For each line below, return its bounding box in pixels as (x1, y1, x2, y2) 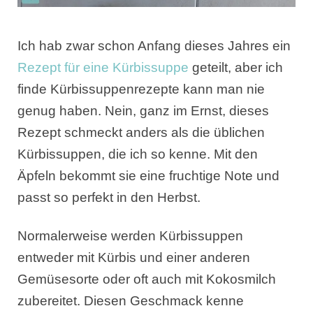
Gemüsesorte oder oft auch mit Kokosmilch (17, 271, 276, 286)
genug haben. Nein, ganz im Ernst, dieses (17, 103, 269, 118)
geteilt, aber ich (189, 59, 283, 75)
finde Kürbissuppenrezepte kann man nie (17, 81, 265, 96)
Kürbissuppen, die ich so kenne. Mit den (17, 146, 258, 161)
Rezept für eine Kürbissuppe (17, 59, 189, 75)
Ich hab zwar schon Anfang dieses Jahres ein (17, 38, 291, 53)
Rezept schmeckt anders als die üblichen (17, 124, 265, 140)
